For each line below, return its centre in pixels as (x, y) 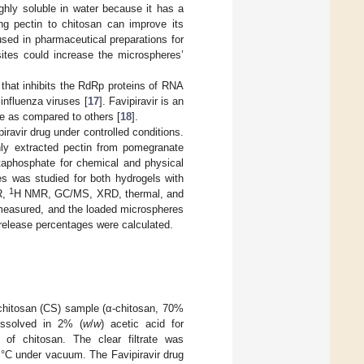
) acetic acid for (142, 324)
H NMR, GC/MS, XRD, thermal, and (99, 193)
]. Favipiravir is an (141, 101)
